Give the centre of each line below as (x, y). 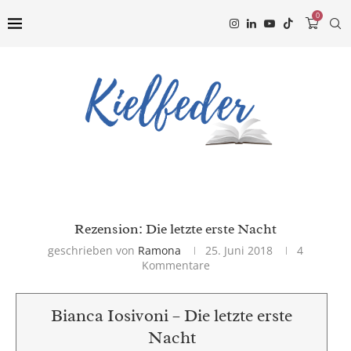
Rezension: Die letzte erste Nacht (175, 229)
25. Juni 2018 (239, 251)
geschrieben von (93, 251)
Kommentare (175, 266)
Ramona (159, 251)
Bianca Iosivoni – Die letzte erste (172, 316)
